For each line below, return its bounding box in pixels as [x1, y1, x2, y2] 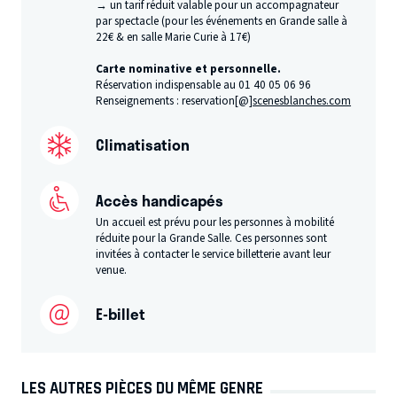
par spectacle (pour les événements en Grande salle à [96, 12, 348, 29]
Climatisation [96, 132, 191, 156]
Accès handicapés [96, 188, 224, 212]
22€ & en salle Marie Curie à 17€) [96, 28, 252, 45]
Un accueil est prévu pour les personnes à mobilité [96, 214, 335, 231]
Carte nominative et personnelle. [96, 60, 282, 77]
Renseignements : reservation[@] [96, 92, 253, 109]
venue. [96, 262, 128, 279]
